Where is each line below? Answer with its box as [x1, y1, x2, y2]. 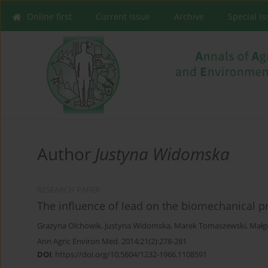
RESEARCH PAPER [37, 185, 100, 196]
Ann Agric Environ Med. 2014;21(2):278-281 [37, 236, 187, 247]
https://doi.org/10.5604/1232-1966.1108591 [55, 249, 207, 260]
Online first [27, 11, 72, 22]
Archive [174, 11, 204, 22]
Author [37, 142, 95, 166]
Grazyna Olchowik [37, 221, 101, 232]
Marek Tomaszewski [174, 221, 246, 232]
